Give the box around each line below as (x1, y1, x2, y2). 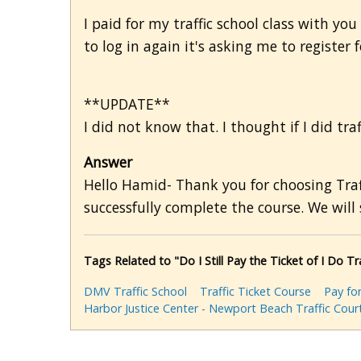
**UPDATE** (84, 94, 170, 114)
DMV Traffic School (84, 284, 187, 300)
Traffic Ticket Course (200, 284, 311, 300)
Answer (84, 152, 132, 172)
